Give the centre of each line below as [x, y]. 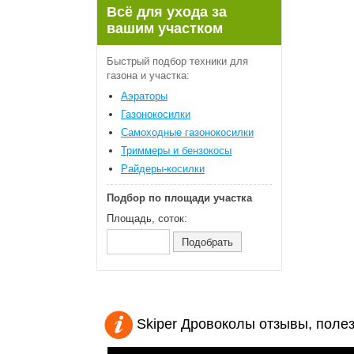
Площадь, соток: [147, 218]
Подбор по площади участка [179, 198]
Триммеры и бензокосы [176, 151]
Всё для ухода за [167, 12]
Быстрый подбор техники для [177, 61]
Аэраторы [144, 96]
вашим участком [165, 28]
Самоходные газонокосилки [187, 132]
